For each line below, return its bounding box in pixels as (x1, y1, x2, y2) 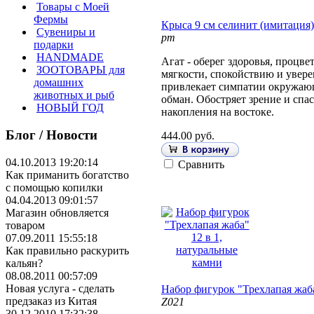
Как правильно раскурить (6, 244, 129, 257)
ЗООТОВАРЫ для (36, 64, 125, 76)
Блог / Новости (6, 128, 97, 143)
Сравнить (178, 158, 224, 171)
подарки (34, 39, 74, 51)
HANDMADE (36, 51, 104, 64)
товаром (6, 219, 45, 231)
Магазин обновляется (6, 206, 109, 219)
